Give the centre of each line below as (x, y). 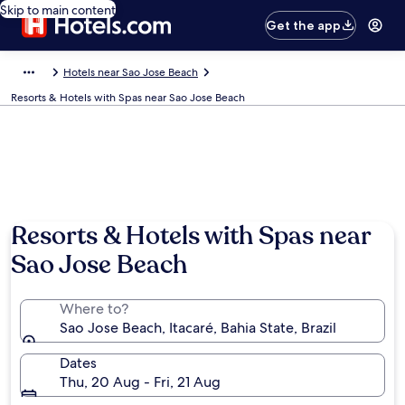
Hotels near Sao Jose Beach (131, 72)
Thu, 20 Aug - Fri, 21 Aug (140, 382)
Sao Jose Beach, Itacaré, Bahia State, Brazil (198, 328)
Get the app (304, 25)
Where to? (94, 309)
